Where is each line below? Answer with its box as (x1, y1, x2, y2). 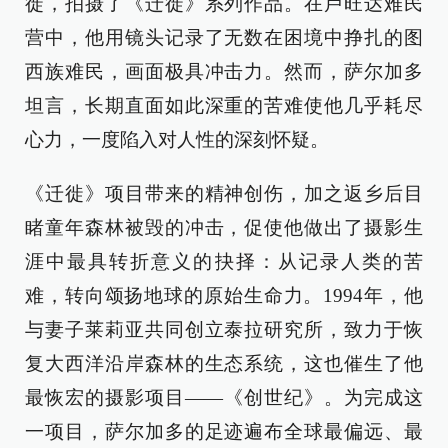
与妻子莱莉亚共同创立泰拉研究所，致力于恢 (25, 319, 423, 341)
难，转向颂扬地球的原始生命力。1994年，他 (25, 285, 423, 307)
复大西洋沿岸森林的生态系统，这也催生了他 (25, 353, 423, 375)
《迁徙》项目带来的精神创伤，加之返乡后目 (25, 183, 423, 205)
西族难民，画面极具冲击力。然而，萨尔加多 (25, 61, 423, 83)
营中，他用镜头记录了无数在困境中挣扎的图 (25, 27, 423, 49)
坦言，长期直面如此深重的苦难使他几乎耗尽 (25, 95, 423, 117)
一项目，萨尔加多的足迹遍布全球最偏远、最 (25, 421, 423, 443)
